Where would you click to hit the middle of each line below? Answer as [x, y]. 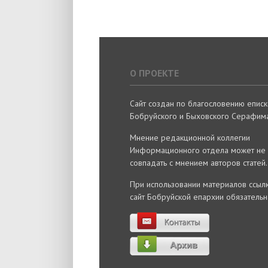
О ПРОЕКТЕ [154, 73]
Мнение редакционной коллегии [190, 137]
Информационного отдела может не [197, 150]
